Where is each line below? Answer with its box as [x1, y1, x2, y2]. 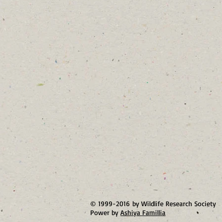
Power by [90, 208, 120, 217]
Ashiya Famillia [120, 208, 166, 217]
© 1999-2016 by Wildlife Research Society [90, 199, 216, 208]
